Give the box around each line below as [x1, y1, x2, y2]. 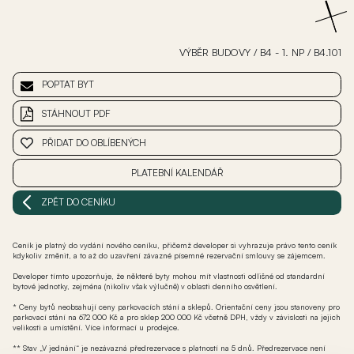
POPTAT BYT [42, 78, 94, 91]
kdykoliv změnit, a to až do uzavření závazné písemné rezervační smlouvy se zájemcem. [13, 250, 326, 260]
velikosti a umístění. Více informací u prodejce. [13, 322, 179, 332]
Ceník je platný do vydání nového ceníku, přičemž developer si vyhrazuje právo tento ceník [13, 239, 337, 250]
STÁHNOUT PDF [42, 107, 111, 119]
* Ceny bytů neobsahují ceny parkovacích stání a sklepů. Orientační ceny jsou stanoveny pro [13, 301, 340, 311]
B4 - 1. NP [260, 45, 304, 58]
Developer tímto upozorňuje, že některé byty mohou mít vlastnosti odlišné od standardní [13, 270, 325, 281]
